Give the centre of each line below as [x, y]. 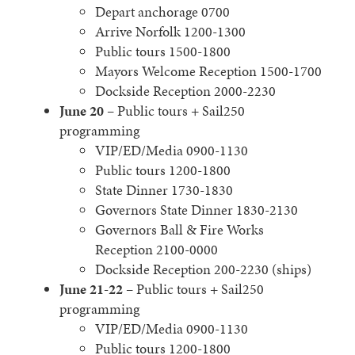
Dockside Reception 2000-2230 [185, 91]
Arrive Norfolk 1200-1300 [170, 32]
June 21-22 [91, 289]
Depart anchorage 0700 [162, 12]
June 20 [82, 111]
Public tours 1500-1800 [163, 52]
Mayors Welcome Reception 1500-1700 [208, 71]
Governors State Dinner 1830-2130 [197, 210]
